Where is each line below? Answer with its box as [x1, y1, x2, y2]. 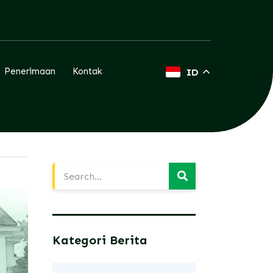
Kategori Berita [52, 233, 147, 248]
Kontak [72, 66, 102, 77]
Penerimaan [4, 66, 55, 77]
